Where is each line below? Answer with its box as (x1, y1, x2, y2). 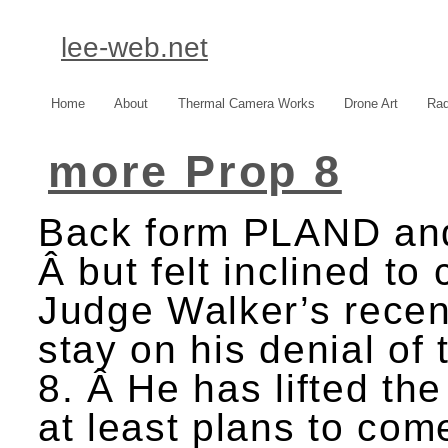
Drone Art (344, 96, 399, 112)
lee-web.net (61, 32, 208, 63)
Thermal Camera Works (177, 96, 315, 112)
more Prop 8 (48, 145, 342, 197)
